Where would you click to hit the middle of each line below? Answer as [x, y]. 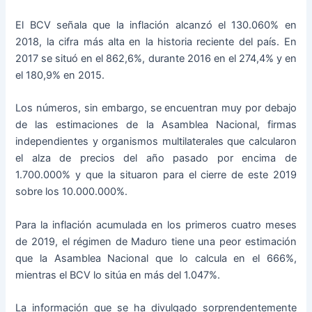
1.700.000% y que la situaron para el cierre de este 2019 [156, 175]
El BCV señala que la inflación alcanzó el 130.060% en [156, 25]
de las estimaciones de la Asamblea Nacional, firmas [156, 125]
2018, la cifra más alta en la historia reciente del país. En [156, 42]
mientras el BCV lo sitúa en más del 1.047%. [118, 275]
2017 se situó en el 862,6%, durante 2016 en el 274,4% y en [156, 59]
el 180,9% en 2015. [60, 76]
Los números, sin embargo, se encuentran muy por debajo [156, 108]
